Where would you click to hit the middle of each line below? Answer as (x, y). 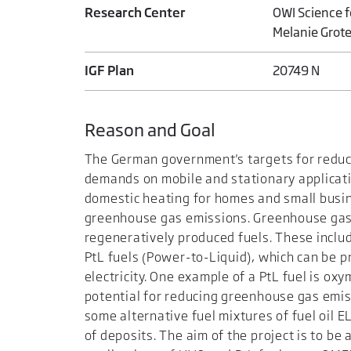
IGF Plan (109, 71)
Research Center (135, 13)
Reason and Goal (150, 129)
